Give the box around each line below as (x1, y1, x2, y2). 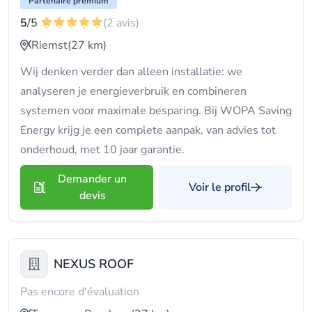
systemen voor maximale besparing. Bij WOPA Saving (20, 103, 292, 118)
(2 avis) (103, 15, 139, 31)
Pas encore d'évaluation (20, 284, 139, 299)
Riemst (31, 38, 68, 53)
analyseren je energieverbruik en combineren (20, 84, 247, 99)
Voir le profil (189, 180, 251, 195)
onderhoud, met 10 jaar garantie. (20, 142, 185, 157)
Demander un (58, 171, 127, 187)
